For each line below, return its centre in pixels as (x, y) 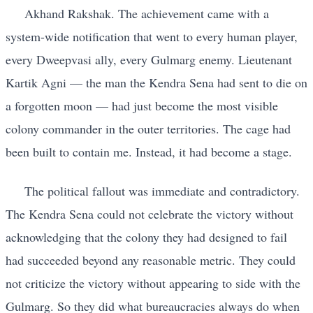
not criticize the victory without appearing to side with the (153, 283)
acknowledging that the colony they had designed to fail (146, 236)
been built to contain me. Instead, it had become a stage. (149, 152)
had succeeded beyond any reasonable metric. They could (151, 260)
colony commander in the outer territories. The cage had (148, 129)
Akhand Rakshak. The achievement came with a (147, 14)
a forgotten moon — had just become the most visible (142, 106)
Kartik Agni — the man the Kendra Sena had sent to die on (156, 83)
